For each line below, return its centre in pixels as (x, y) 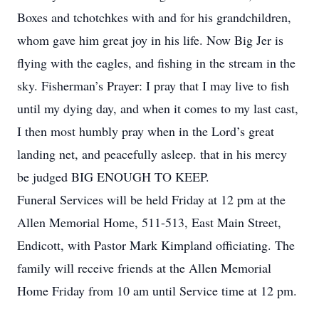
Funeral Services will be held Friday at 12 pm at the (151, 199)
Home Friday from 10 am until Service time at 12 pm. (157, 291)
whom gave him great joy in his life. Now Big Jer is (150, 40)
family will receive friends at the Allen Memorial (144, 268)
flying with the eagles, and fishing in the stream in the (156, 63)
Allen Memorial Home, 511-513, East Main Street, (149, 222)
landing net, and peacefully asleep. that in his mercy (152, 154)
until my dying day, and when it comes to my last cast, (158, 108)
